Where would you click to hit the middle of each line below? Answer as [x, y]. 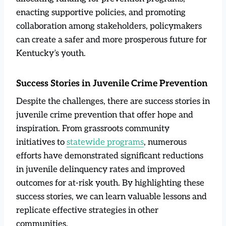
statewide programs [105, 142]
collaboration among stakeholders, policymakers [109, 26]
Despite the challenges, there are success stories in [113, 101]
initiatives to [41, 142]
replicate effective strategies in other [87, 210]
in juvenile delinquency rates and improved [101, 169]
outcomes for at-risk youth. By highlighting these [110, 183]
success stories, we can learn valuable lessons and [111, 196]
